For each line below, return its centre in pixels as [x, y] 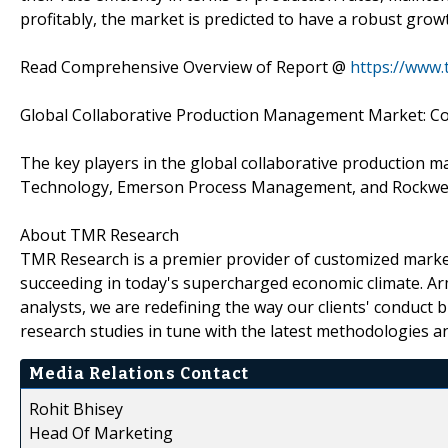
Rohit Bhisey [76, 408]
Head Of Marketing [101, 432]
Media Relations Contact [139, 373]
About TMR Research [99, 234]
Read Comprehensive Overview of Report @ [185, 66]
